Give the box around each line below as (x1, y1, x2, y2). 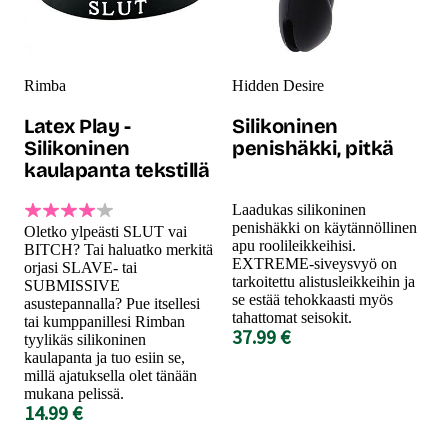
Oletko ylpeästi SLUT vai (24, 222, 187, 240)
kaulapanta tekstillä (24, 157, 209, 182)
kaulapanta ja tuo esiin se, (24, 348, 185, 366)
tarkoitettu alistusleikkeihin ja (232, 272, 415, 290)
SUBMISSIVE (24, 276, 120, 294)
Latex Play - (24, 113, 130, 138)
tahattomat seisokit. (232, 308, 352, 326)
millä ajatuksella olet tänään (24, 366, 197, 384)
